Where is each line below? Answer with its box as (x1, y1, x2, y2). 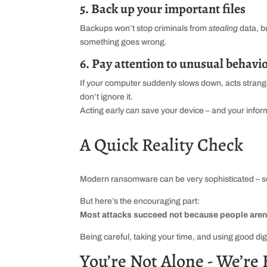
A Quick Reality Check (80, 132, 244, 157)
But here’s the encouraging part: (80, 197, 200, 206)
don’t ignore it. (80, 92, 133, 101)
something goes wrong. (80, 37, 167, 46)
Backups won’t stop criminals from (80, 23, 209, 33)
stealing (209, 23, 238, 33)
